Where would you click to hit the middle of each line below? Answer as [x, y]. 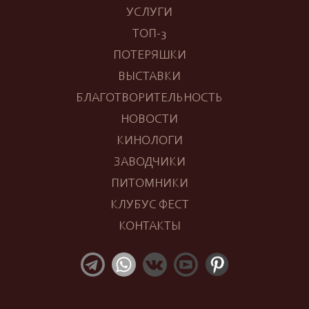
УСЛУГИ [149, 13]
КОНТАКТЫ [149, 227]
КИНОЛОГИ [149, 142]
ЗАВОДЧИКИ [149, 163]
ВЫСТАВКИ [149, 78]
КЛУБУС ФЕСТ [149, 206]
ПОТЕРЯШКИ [149, 56]
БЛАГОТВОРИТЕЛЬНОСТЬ [149, 99]
